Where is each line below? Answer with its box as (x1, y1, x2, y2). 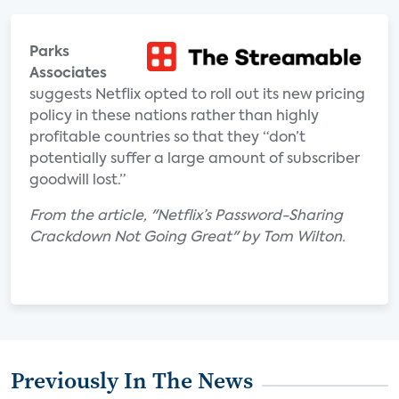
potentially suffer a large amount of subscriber (29, 152, 360, 167)
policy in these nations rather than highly (29, 110, 319, 124)
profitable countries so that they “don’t (29, 131, 305, 145)
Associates (29, 67, 107, 81)
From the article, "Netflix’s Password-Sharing (29, 209, 343, 224)
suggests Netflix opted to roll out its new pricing (29, 88, 365, 102)
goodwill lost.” (29, 174, 126, 188)
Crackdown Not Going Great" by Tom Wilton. (29, 231, 346, 245)
